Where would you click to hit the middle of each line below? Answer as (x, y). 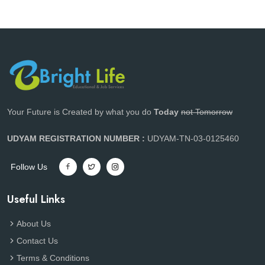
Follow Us (29, 167)
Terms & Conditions (53, 258)
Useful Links (36, 199)
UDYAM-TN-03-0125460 (193, 138)
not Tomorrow (207, 112)
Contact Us (37, 240)
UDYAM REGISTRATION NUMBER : (77, 138)
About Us (34, 223)
